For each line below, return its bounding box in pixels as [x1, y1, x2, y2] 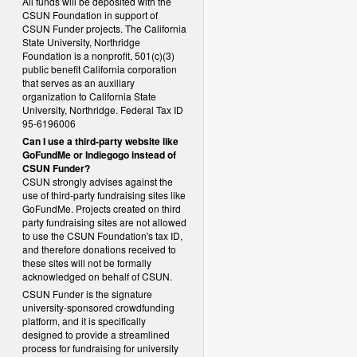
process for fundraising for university [22, 341, 178, 355]
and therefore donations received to [22, 242, 176, 256]
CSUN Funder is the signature [22, 287, 152, 300]
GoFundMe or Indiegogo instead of [22, 147, 176, 162]
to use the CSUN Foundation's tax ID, [22, 229, 182, 242]
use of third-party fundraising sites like [22, 188, 186, 202]
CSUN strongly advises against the [22, 175, 173, 188]
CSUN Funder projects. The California [22, 22, 186, 35]
